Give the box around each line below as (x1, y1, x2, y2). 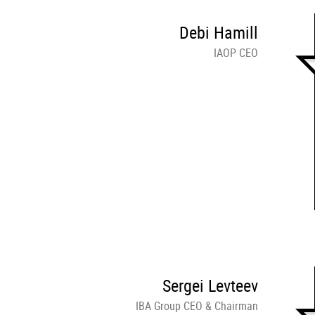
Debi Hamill (179, 21, 258, 44)
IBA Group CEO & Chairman (136, 298, 258, 314)
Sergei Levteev (162, 274, 258, 297)
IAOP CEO (214, 45, 258, 60)
